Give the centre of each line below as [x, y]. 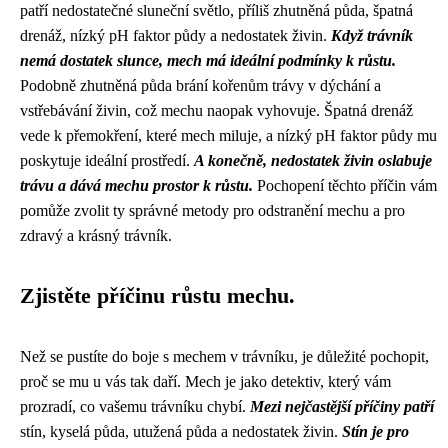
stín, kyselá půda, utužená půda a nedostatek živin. [181, 431]
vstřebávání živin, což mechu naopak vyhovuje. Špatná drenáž [216, 110]
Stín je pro [375, 431]
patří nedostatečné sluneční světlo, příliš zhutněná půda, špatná [216, 10]
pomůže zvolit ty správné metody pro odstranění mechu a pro [212, 210]
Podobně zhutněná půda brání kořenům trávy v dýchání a [200, 85]
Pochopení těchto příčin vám [345, 185]
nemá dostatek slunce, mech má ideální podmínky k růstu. [208, 60]
